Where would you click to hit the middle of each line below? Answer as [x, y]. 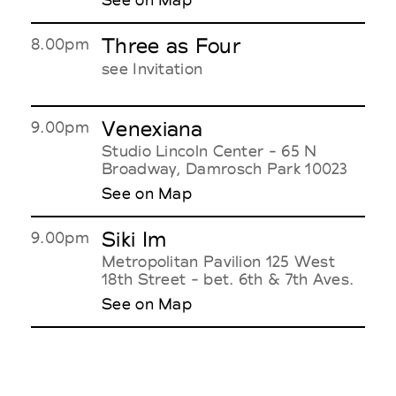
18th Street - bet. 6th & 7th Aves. [228, 278]
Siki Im [134, 239]
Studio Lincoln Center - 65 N [209, 150]
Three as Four [171, 46]
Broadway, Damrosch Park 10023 [225, 168]
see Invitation [152, 68]
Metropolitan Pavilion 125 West [219, 261]
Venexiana [152, 129]
